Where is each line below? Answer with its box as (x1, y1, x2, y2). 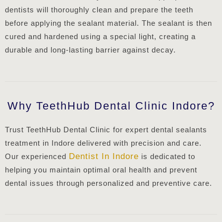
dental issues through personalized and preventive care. (5, 178, 212, 187)
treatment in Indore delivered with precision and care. (5, 138, 202, 147)
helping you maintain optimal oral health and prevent (5, 165, 197, 174)
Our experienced (5, 152, 69, 161)
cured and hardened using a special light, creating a (5, 32, 196, 41)
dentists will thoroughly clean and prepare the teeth (5, 5, 193, 14)
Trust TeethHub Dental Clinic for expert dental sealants (5, 125, 207, 134)
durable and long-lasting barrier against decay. (5, 46, 176, 55)
